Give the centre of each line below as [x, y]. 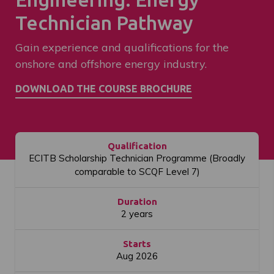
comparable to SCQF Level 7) [137, 172]
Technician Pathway [104, 23]
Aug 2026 [137, 256]
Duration [137, 202]
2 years [137, 214]
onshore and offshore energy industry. [111, 64]
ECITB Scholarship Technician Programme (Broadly [137, 158]
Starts [137, 244]
